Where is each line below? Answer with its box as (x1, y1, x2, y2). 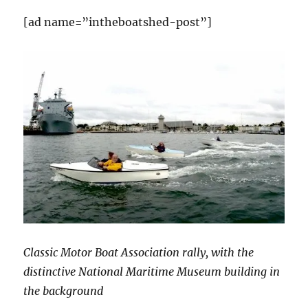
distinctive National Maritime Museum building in (23, 265, 280, 279)
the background (23, 284, 104, 298)
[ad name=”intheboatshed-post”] (23, 15, 212, 30)
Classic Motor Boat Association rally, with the (23, 245, 254, 260)
